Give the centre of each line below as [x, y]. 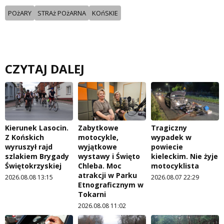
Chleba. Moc [100, 165]
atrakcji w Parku [107, 175]
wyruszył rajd [29, 146]
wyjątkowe [97, 146]
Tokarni [92, 194]
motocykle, [98, 137]
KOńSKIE [105, 13]
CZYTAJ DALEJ [45, 69]
